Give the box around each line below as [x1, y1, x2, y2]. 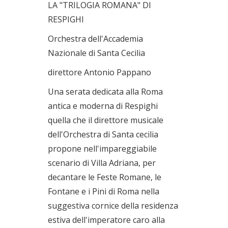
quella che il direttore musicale [48, 115, 163, 126]
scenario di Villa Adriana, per [48, 157, 156, 168]
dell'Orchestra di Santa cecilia [48, 129, 158, 140]
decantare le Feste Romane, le [48, 172, 161, 183]
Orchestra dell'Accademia [48, 33, 143, 44]
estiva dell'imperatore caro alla [48, 214, 165, 225]
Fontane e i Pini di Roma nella [48, 186, 159, 197]
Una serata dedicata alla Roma [48, 86, 163, 97]
